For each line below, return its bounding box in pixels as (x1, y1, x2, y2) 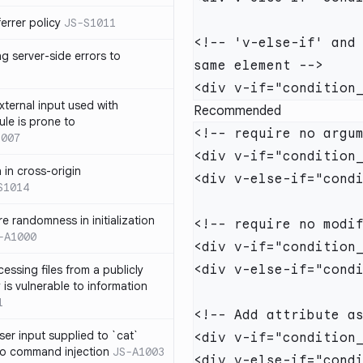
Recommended (194, 103, 281, 119)
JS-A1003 (113, 344, 164, 359)
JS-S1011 (64, 15, 116, 30)
